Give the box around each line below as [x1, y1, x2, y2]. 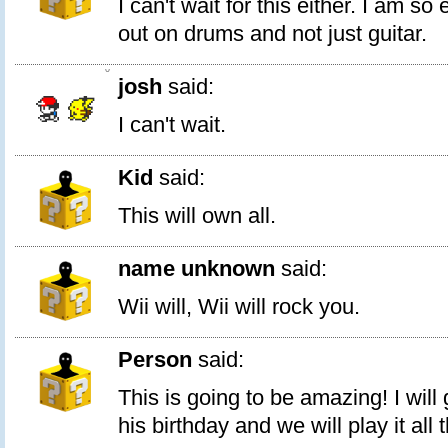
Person [118, 347, 192, 372]
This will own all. [118, 203, 276, 228]
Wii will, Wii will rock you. [118, 294, 360, 319]
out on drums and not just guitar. [118, 21, 427, 46]
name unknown [118, 256, 275, 281]
